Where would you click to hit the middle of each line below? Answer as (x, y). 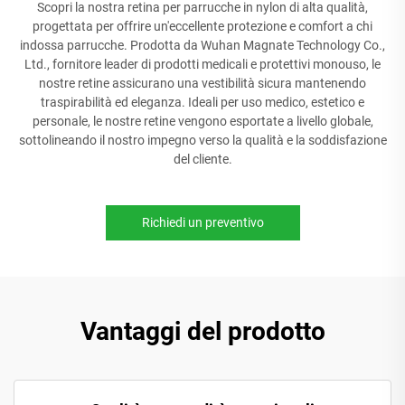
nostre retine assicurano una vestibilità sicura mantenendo (202, 83)
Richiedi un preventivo (202, 222)
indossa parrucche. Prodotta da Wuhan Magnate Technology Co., (202, 45)
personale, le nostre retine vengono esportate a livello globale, (202, 121)
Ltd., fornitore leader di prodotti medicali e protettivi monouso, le (202, 64)
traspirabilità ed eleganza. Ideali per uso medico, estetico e (202, 102)
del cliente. (202, 159)
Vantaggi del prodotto (202, 331)
